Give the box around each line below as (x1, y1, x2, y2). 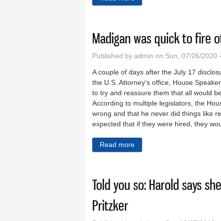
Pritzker (92, 197, 128, 214)
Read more (100, 141, 135, 148)
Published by (92, 52, 134, 60)
